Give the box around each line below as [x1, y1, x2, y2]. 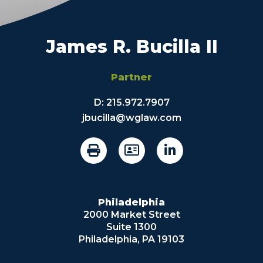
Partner [111, 71, 152, 83]
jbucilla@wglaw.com [82, 112, 181, 123]
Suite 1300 [106, 221, 157, 232]
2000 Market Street [83, 208, 180, 220]
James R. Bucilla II [45, 35, 218, 58]
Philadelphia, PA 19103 [79, 233, 184, 245]
